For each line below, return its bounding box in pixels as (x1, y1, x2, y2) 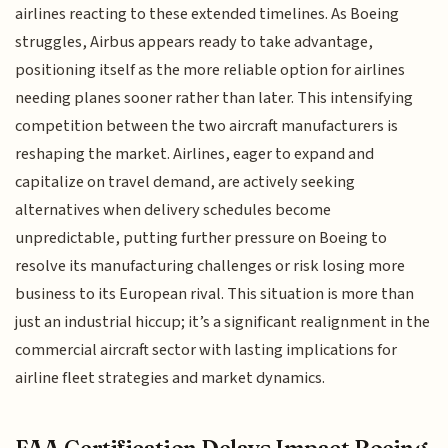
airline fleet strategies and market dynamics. (15, 366, 326, 391)
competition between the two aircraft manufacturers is (15, 114, 399, 139)
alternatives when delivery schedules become (15, 198, 332, 223)
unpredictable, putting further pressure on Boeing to (15, 226, 388, 251)
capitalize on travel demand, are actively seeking (15, 170, 356, 195)
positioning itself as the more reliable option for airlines (15, 58, 406, 83)
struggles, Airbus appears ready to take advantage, (15, 30, 374, 55)
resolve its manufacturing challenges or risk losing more (15, 254, 406, 279)
